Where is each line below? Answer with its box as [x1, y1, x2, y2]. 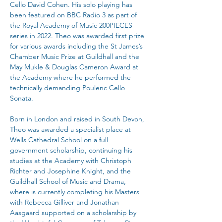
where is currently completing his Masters [10, 187, 141, 196]
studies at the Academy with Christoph [10, 156, 133, 165]
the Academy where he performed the [10, 73, 133, 82]
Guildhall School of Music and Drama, [10, 177, 128, 186]
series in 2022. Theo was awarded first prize [10, 31, 146, 40]
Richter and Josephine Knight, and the [10, 166, 133, 175]
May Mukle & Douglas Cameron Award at [10, 62, 140, 71]
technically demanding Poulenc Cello [10, 83, 127, 92]
